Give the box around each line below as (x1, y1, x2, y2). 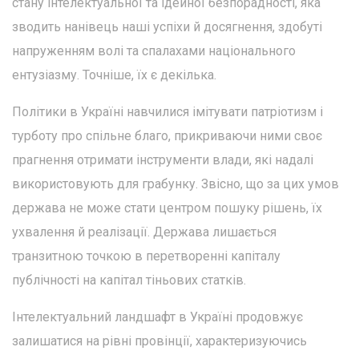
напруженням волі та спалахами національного (12, 43, 296, 59)
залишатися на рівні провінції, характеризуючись (12, 333, 307, 349)
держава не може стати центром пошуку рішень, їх (12, 200, 322, 216)
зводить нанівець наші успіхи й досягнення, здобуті (12, 19, 322, 35)
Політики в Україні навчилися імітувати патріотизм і (12, 104, 323, 120)
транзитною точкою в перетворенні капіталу (12, 248, 280, 264)
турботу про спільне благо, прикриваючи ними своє (12, 128, 322, 144)
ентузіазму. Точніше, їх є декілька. (12, 67, 216, 83)
